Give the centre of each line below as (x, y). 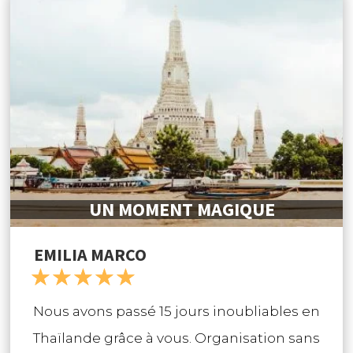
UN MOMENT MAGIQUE (182, 209)
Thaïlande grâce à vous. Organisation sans (176, 338)
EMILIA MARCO (91, 254)
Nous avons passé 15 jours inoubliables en (176, 311)
